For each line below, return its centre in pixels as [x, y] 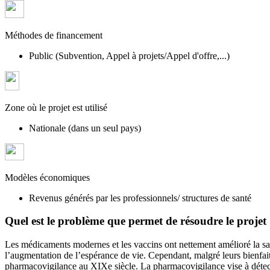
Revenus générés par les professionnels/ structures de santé [140, 198]
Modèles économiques [47, 177]
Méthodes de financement [54, 35]
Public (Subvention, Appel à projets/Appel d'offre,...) [129, 55]
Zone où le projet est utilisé [56, 107]
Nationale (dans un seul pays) [85, 128]
